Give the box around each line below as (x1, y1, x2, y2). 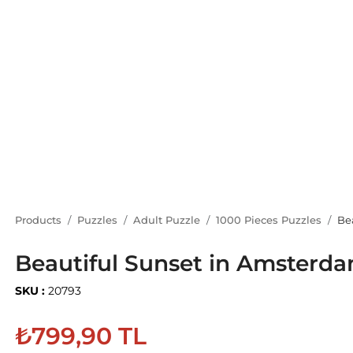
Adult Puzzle (133, 214, 200, 226)
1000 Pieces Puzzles (216, 214, 321, 226)
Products (15, 214, 61, 226)
